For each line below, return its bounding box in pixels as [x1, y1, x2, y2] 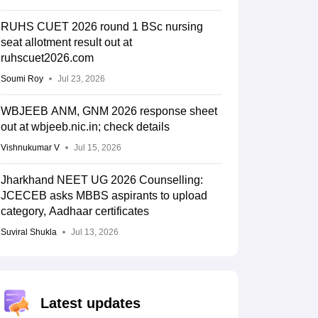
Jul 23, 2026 [57, 74, 105, 84]
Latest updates [40, 295, 141, 312]
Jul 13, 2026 [70, 227, 119, 238]
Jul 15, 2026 [73, 143, 121, 153]
